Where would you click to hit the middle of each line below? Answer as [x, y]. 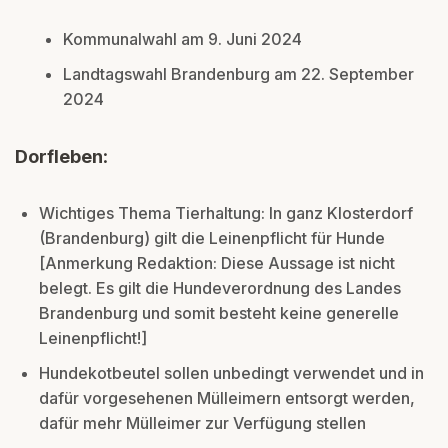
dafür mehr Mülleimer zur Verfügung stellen [202, 422]
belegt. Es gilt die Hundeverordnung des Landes [220, 287]
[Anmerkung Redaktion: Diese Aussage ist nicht [217, 262]
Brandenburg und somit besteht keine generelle [219, 312]
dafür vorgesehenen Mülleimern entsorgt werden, [227, 397]
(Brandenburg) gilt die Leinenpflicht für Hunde [212, 237]
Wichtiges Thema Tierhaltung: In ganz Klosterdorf [226, 212]
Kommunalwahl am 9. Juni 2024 [182, 38]
